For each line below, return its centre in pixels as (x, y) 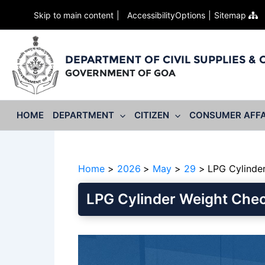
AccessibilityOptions (164, 15)
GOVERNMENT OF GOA (120, 73)
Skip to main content (74, 15)
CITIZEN (151, 115)
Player (91, 256)
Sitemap (231, 15)
